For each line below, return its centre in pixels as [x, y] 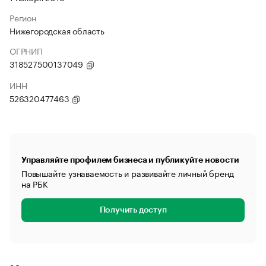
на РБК [35, 183]
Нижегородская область [57, 30]
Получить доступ [133, 210]
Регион [23, 17]
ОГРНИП [26, 50]
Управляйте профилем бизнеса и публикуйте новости [130, 160]
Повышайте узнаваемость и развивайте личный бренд [128, 173]
